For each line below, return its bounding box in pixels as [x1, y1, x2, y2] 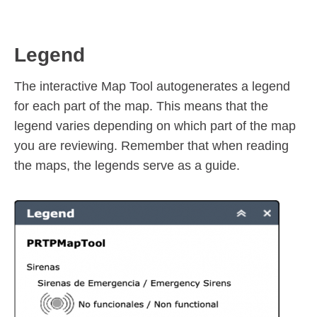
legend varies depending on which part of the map [14, 119, 296, 134]
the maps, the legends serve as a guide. [14, 158, 240, 173]
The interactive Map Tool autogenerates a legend [14, 79, 290, 94]
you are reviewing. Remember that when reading [14, 139, 289, 154]
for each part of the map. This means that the [14, 99, 268, 114]
